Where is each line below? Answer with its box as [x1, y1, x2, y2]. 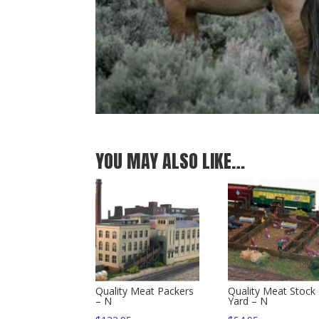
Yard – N [228, 293, 268, 308]
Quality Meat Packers [95, 283, 194, 298]
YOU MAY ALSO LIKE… [95, 147, 246, 176]
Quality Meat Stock [228, 283, 316, 298]
